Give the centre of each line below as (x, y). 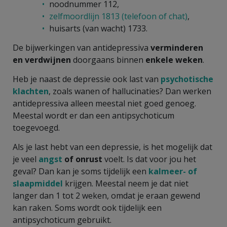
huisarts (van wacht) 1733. (98, 28)
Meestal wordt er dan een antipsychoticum (93, 115)
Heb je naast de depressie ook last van (87, 79)
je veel (26, 159)
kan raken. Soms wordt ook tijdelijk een (87, 207)
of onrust (82, 159)
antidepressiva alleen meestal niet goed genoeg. (104, 103)
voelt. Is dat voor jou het (149, 159)
